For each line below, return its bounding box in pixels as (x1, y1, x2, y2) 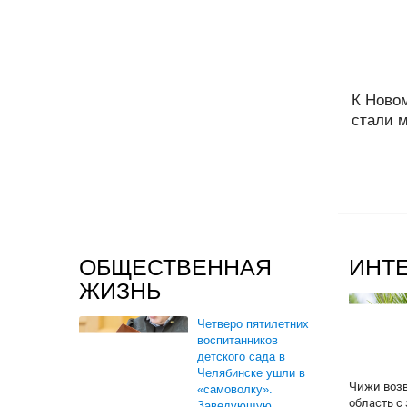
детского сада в (197, 350, 285, 363)
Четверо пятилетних (197, 317, 309, 331)
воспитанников (197, 333, 278, 347)
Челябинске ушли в (197, 366, 305, 380)
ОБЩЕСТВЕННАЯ (79, 254, 272, 280)
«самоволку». (197, 382, 273, 396)
